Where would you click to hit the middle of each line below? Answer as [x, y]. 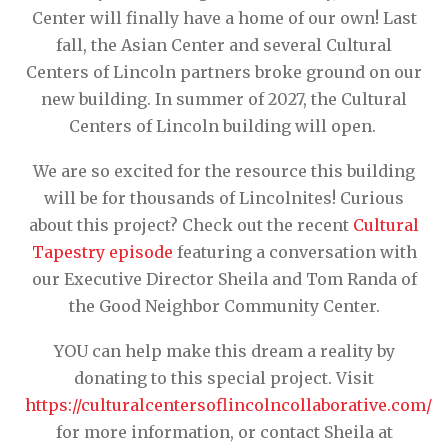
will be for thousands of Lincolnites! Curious [224, 197]
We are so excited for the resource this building [224, 170]
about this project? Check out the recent [191, 224]
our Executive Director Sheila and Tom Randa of [224, 278]
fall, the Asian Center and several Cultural [224, 44]
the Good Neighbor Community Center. [224, 305]
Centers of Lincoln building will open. [224, 125]
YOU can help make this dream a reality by [224, 350]
